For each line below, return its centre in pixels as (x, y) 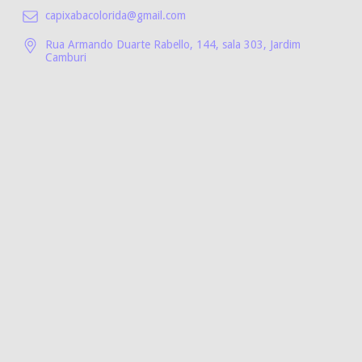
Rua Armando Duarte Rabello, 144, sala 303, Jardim (173, 45)
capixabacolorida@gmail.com (116, 16)
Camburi (66, 58)
